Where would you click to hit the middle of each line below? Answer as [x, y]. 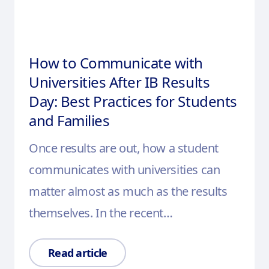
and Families [69, 120]
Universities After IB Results [119, 82]
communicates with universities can [125, 169]
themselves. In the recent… [101, 213]
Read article [78, 252]
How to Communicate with [116, 62]
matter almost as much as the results [128, 191]
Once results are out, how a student [124, 148]
